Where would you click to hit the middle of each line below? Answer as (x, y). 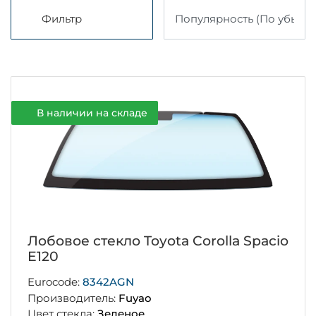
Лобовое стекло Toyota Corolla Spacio (158, 241)
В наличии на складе (92, 113)
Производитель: (73, 298)
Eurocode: (55, 281)
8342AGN (108, 281)
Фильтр (62, 19)
